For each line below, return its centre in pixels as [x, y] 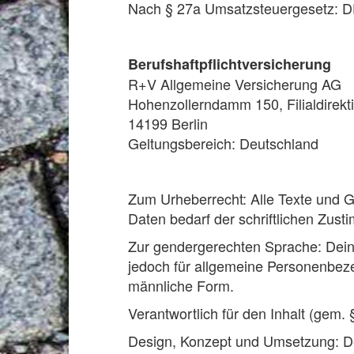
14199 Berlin [168, 123]
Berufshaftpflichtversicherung [230, 64]
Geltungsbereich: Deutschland [223, 143]
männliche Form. [181, 285]
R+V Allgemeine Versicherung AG [235, 84]
